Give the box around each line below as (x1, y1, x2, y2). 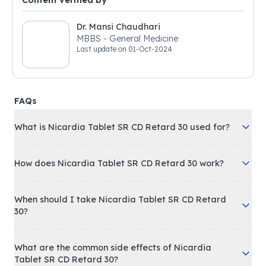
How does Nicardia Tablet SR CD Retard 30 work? (14, 158, 224, 169)
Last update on (77, 45, 128, 53)
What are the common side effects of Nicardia (14, 242, 211, 253)
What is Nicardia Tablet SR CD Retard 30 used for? (14, 122, 230, 132)
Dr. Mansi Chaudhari (77, 21, 160, 32)
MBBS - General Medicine (109, 33, 178, 44)
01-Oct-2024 (128, 45, 172, 53)
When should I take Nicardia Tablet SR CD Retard (14, 194, 226, 205)
